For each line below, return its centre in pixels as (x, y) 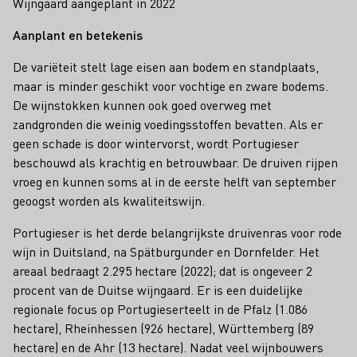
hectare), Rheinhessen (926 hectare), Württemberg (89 (163, 328)
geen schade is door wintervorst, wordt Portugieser (156, 143)
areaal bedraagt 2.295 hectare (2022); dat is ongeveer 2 (163, 271)
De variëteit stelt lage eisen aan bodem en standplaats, (166, 67)
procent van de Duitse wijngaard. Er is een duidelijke (158, 290)
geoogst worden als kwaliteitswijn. (109, 200)
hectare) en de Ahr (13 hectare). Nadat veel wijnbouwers (168, 347)
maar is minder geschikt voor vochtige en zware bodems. (171, 86)
